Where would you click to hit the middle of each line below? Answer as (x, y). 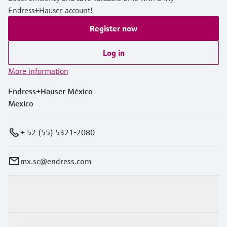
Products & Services (43, 194)
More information (38, 71)
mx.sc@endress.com (56, 161)
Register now (113, 28)
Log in (113, 52)
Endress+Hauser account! (50, 10)
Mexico (21, 103)
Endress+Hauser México (50, 91)
